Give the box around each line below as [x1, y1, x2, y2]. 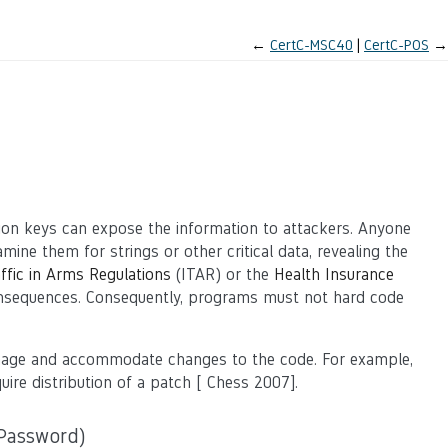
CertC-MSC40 [270, 36, 353, 53]
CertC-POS [364, 36, 429, 53]
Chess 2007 [202, 373, 290, 392]
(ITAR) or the [171, 265, 274, 284]
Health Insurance [274, 265, 394, 284]
